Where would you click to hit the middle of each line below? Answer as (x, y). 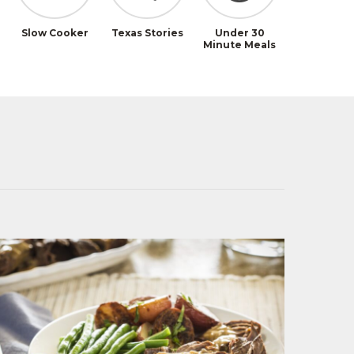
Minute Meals (240, 44)
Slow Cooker (55, 32)
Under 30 (239, 32)
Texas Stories (147, 32)
